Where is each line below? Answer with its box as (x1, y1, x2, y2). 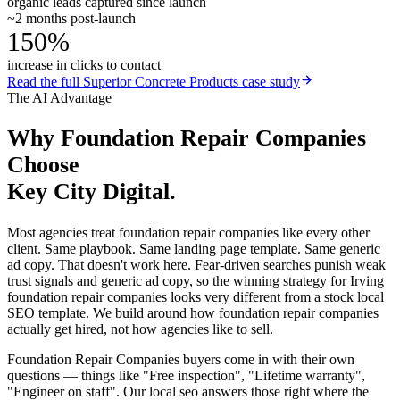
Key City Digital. (7, 179, 176, 205)
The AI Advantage (7, 89, 112, 105)
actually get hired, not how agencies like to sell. (7, 321, 273, 337)
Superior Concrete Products (83, 73, 238, 89)
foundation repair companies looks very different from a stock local (7, 289, 384, 305)
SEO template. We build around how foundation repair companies (7, 305, 379, 321)
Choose (7, 152, 79, 179)
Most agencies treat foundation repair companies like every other (7, 225, 370, 241)
